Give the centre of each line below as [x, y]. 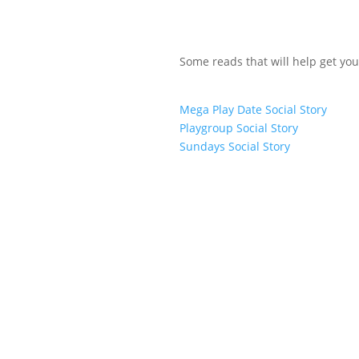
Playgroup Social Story [239, 127]
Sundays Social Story [235, 146]
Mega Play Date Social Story [253, 109]
